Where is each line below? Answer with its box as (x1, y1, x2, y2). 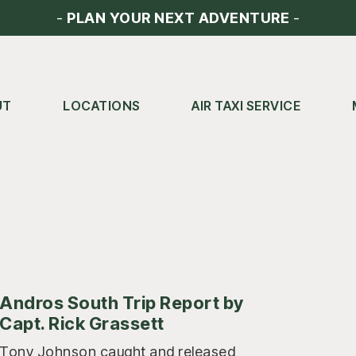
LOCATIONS (63, 98, 141, 114)
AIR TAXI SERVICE (192, 98, 301, 114)
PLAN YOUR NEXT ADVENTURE (67, 10, 289, 26)
